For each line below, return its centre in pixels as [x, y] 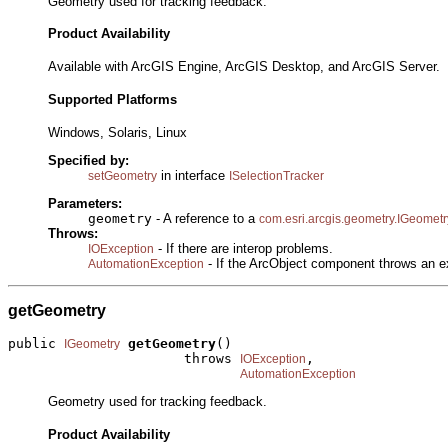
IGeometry [92, 343]
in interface [193, 175]
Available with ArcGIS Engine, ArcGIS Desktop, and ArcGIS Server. [244, 67]
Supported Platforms [112, 99]
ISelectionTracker [276, 175]
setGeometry [122, 175]
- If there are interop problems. [243, 249]
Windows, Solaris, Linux [117, 132]
